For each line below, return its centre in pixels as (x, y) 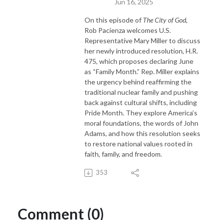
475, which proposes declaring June (139, 61)
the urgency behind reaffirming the (138, 82)
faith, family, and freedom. (123, 154)
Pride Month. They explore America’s (141, 112)
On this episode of (114, 20)
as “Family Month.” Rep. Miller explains (142, 71)
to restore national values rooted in (138, 143)
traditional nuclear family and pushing (141, 92)
